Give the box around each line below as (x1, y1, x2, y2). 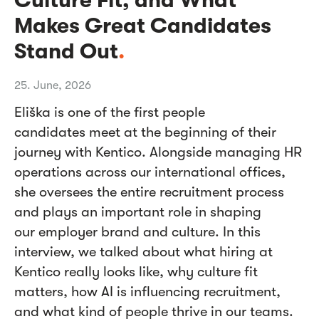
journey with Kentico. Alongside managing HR (14, 143, 302, 160)
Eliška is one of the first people (14, 103, 205, 120)
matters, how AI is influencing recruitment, (14, 283, 281, 300)
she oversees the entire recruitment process (14, 183, 284, 200)
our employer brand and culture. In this (14, 223, 261, 240)
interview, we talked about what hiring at (14, 243, 273, 260)
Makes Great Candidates (14, 13, 271, 38)
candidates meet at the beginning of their (14, 123, 276, 140)
